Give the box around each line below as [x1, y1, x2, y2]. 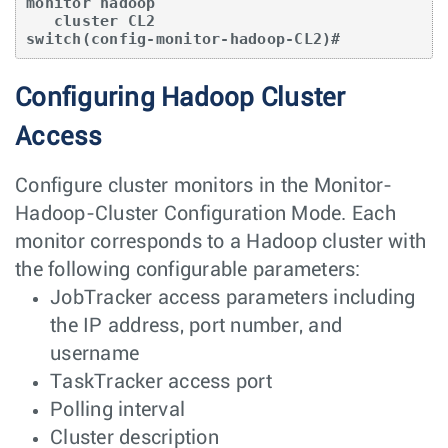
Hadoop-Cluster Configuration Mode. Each [15, 203, 396, 224]
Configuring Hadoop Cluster [15, 84, 346, 111]
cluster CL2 [26, 11, 54, 30]
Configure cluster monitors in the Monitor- [15, 175, 393, 196]
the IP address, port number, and [50, 315, 342, 336]
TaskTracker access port [50, 371, 272, 392]
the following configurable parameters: [15, 259, 361, 280]
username [50, 343, 139, 364]
